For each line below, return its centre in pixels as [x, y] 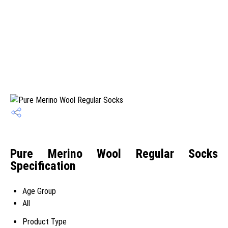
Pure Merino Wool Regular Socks [114, 154]
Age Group [39, 191]
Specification [43, 166]
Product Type [45, 222]
